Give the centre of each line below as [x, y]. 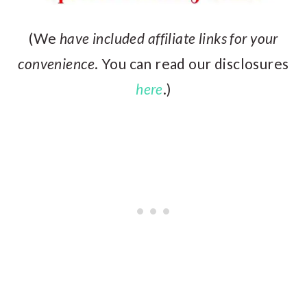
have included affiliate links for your [167, 38]
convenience [56, 63]
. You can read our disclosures [192, 63]
